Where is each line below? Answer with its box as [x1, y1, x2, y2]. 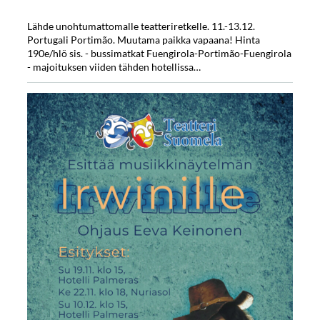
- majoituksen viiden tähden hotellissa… [26, 60, 201, 73]
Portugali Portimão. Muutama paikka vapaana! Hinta [26, 33, 260, 46]
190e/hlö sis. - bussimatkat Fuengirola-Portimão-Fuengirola [26, 46, 291, 59]
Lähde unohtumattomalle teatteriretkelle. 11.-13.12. [26, 19, 255, 32]
